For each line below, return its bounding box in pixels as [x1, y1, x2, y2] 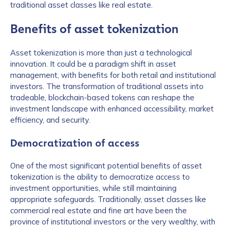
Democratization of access [10, 137, 139, 149]
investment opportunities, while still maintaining [10, 183, 177, 193]
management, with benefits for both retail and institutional [10, 70, 216, 80]
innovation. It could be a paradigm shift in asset [10, 59, 176, 69]
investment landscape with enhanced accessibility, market [10, 104, 214, 113]
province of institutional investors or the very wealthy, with [10, 217, 215, 226]
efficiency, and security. [10, 115, 90, 125]
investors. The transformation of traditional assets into [10, 81, 204, 91]
